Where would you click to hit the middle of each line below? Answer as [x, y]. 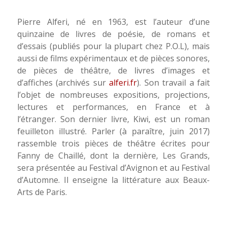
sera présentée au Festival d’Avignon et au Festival [113, 167]
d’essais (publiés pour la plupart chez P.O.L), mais [113, 46]
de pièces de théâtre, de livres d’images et [113, 70]
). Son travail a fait [174, 82]
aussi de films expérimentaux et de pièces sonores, [113, 58]
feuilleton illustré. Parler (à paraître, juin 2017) [113, 131]
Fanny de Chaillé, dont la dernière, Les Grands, [113, 155]
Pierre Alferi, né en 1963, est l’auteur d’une [113, 22]
